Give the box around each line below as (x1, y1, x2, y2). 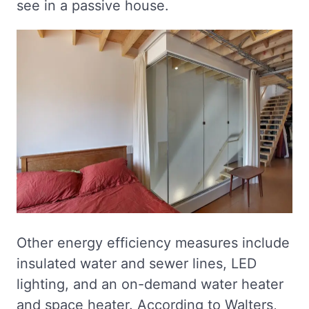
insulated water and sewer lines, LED (17, 255, 257, 272)
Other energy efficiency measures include (17, 235, 290, 251)
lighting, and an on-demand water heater (17, 276, 283, 292)
